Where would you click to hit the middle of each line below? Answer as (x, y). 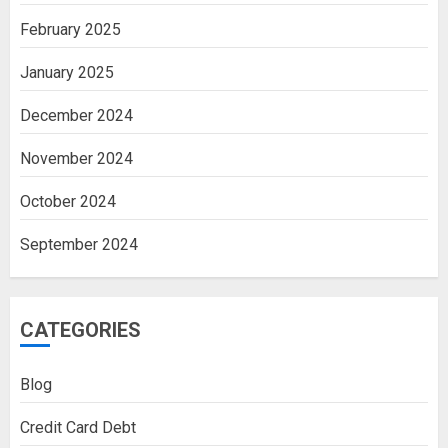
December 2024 (76, 115)
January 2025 (67, 72)
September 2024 (79, 244)
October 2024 (68, 201)
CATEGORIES (80, 330)
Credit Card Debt (78, 427)
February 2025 (70, 29)
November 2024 (76, 158)
